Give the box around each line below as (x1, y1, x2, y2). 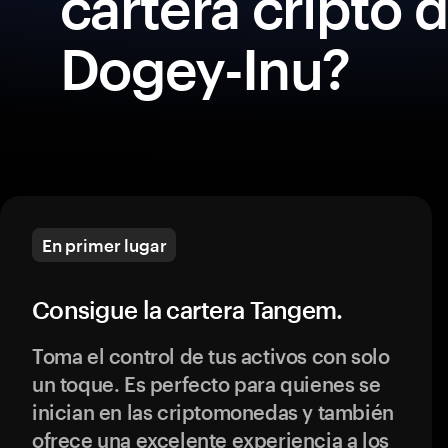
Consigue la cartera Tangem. (32, 295, 343, 324)
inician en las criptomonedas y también (32, 400, 394, 424)
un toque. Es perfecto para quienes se (32, 372, 381, 396)
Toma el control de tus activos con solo (32, 344, 390, 368)
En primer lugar (42, 235, 167, 255)
